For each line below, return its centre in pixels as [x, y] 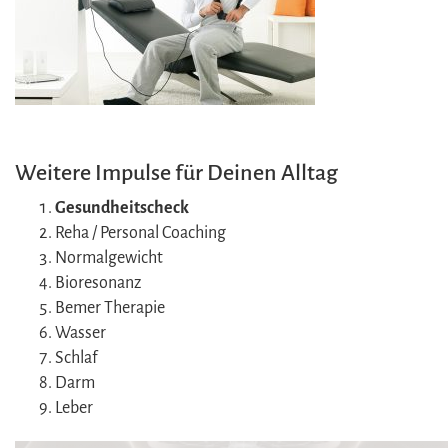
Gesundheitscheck [122, 207]
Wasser [80, 332]
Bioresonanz [98, 282]
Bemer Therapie [110, 307]
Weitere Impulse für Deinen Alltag [176, 172]
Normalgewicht [109, 257]
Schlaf [76, 357]
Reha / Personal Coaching [140, 232]
